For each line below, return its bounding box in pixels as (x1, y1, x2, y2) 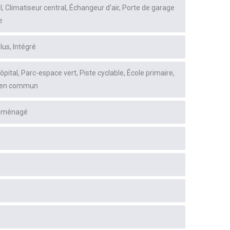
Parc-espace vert (21, 69, 76, 78)
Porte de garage (122, 4, 175, 12)
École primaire (127, 69, 173, 78)
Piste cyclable (80, 69, 124, 78)
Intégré (13, 43, 36, 51)
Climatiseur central (5, 4, 66, 12)
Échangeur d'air (69, 4, 119, 12)
